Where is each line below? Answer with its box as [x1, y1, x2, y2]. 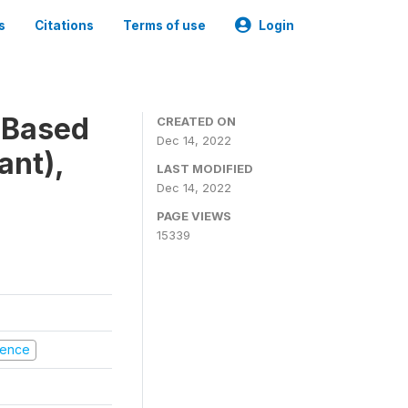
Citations [35, 18, 94, 33]
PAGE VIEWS [157, 209, 231, 223]
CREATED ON [157, 114, 236, 128]
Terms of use [123, 18, 206, 33]
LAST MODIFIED [157, 161, 253, 176]
